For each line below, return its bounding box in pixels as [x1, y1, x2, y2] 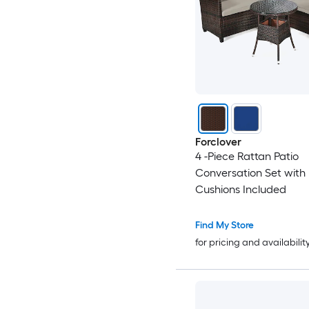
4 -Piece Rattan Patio [195, 150, 299, 163]
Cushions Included [195, 183, 286, 197]
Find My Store [195, 219, 254, 232]
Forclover [195, 135, 241, 149]
